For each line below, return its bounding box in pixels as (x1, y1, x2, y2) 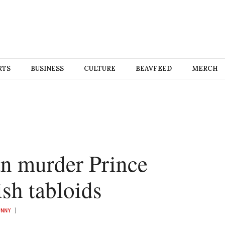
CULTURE (83, 64, 116, 73)
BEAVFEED (135, 64, 172, 73)
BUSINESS (30, 64, 64, 73)
